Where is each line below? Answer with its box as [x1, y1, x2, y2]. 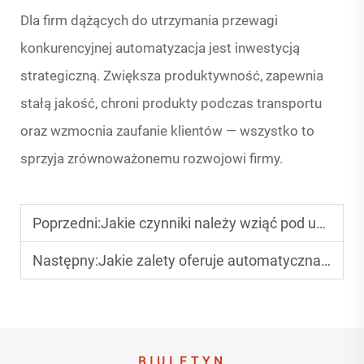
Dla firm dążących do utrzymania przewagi [20, 12, 278, 29]
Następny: [32, 252, 98, 270]
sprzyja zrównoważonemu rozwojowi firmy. [20, 150, 283, 167]
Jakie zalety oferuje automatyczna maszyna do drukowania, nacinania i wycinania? [98, 252, 321, 270]
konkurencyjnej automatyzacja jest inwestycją [20, 40, 300, 57]
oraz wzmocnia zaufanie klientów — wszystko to [20, 123, 314, 140]
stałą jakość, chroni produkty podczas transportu [20, 95, 322, 112]
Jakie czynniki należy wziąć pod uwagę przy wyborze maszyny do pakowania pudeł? [101, 214, 316, 232]
